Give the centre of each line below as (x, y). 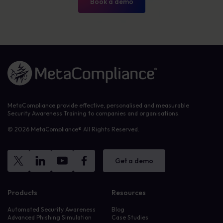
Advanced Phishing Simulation (50, 217)
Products (22, 193)
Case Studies (130, 217)
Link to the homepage (38, 64)
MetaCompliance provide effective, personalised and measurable (98, 105)
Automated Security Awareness (52, 209)
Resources (129, 193)
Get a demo (134, 161)
